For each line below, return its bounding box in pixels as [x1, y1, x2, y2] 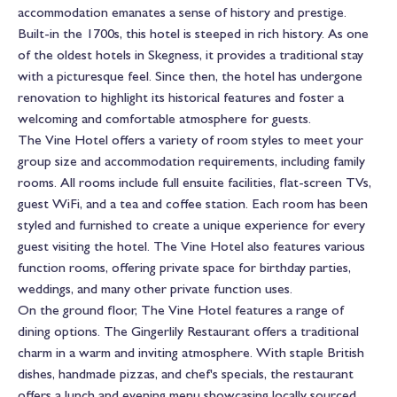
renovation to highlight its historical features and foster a [18, 89, 344, 106]
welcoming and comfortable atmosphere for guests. [18, 110, 311, 128]
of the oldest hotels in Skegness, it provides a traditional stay [18, 46, 363, 64]
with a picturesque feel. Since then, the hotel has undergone [18, 67, 362, 85]
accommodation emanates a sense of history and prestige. [18, 4, 346, 21]
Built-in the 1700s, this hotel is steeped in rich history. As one [18, 25, 369, 43]
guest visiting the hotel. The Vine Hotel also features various [18, 237, 365, 255]
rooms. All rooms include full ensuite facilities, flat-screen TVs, [18, 174, 371, 191]
